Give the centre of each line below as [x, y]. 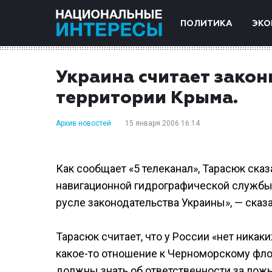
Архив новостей [83, 123]
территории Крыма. [147, 98]
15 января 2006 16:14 [162, 123]
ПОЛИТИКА [206, 24]
